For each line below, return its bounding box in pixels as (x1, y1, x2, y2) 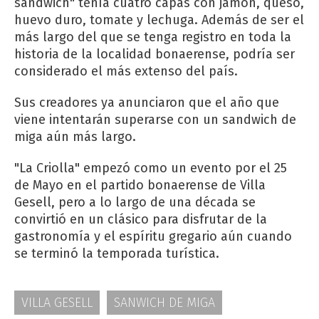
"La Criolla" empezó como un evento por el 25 (14, 159, 287, 176)
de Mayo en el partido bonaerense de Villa (14, 177, 266, 193)
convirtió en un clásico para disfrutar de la (14, 211, 267, 227)
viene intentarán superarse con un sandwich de (14, 111, 296, 127)
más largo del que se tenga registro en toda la (14, 28, 291, 45)
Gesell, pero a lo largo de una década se (14, 194, 256, 210)
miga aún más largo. (14, 128, 136, 145)
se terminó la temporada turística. (14, 245, 219, 261)
